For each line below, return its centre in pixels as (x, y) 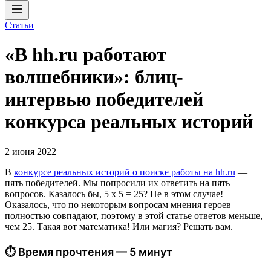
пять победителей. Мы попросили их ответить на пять (117, 183)
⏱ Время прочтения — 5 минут (89, 252)
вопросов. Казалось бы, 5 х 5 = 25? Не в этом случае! (114, 194)
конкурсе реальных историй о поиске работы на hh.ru (125, 172)
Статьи (19, 25)
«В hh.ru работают (86, 55)
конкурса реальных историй (129, 122)
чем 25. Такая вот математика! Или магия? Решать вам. (119, 226)
